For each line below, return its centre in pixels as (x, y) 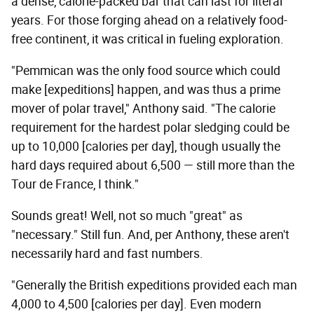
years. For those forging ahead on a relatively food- (149, 21)
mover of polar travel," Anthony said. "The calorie (143, 109)
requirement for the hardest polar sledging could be (150, 128)
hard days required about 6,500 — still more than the (153, 166)
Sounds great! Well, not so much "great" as (127, 216)
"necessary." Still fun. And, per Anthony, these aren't (150, 235)
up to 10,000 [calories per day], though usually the (146, 147)
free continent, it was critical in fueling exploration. (148, 40)
